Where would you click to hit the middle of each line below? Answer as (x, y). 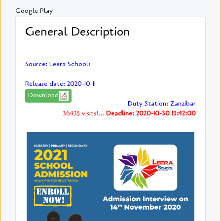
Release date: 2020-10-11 (60, 84)
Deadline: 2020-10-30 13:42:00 (151, 113)
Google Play (34, 11)
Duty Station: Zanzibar (162, 104)
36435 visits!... (84, 113)
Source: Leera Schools (58, 64)
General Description (78, 32)
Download (43, 95)
